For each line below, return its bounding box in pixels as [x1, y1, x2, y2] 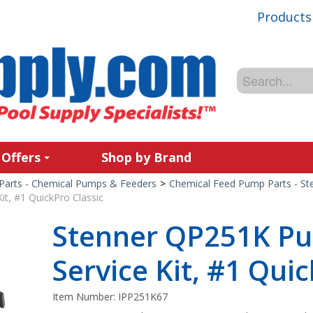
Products [257, 8, 312, 25]
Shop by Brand [101, 149, 191, 166]
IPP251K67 [118, 290, 168, 303]
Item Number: [52, 290, 119, 303]
